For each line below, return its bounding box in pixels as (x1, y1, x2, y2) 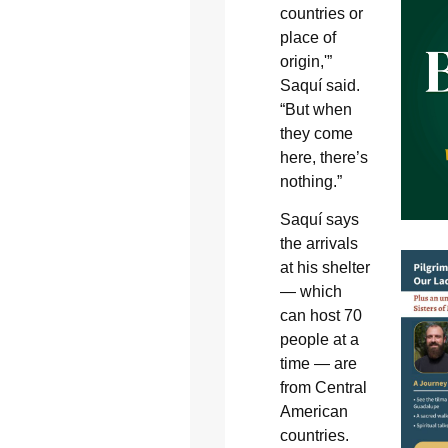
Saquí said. (279, 76, 360, 94)
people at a (279, 331, 359, 349)
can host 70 (279, 307, 362, 325)
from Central (279, 379, 367, 397)
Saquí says (279, 211, 359, 229)
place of (279, 28, 336, 46)
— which (279, 283, 342, 301)
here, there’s (279, 148, 368, 166)
